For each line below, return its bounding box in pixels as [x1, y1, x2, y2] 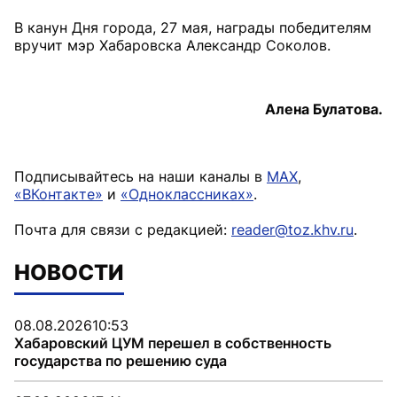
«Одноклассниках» [121, 185, 253, 203]
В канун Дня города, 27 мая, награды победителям [14, 19, 371, 36]
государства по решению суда [14, 352, 227, 370]
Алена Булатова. [265, 100, 383, 118]
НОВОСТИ [14, 260, 124, 285]
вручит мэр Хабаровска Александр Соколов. [14, 36, 331, 54]
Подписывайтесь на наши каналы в [14, 167, 267, 185]
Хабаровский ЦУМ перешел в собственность [14, 334, 331, 352]
